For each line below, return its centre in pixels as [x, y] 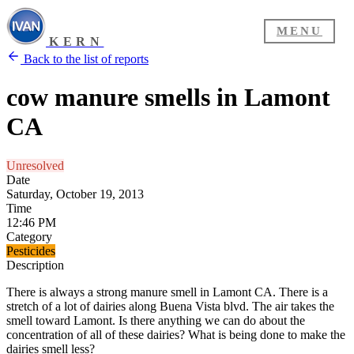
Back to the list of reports [85, 59]
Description [35, 265]
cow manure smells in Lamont [168, 98]
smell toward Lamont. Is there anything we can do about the [156, 320]
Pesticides [31, 250]
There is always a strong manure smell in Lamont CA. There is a [167, 292]
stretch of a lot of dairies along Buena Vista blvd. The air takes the [170, 306]
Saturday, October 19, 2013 [75, 194]
